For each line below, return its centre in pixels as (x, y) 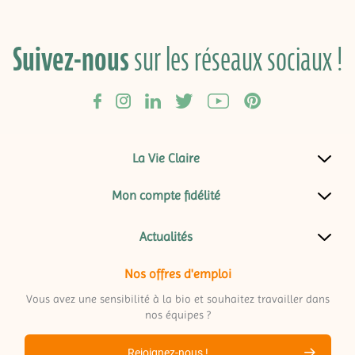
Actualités (166, 237)
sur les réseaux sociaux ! (236, 59)
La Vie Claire (166, 158)
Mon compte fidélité (166, 195)
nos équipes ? (177, 315)
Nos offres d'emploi (177, 274)
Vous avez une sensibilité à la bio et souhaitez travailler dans (177, 299)
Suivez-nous (71, 59)
